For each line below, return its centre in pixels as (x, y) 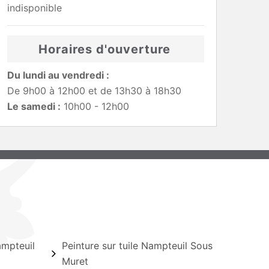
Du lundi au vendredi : (58, 75)
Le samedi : (34, 106)
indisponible (35, 8)
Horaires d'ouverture (104, 49)
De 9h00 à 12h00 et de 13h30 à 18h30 (94, 90)
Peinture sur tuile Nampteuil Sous (137, 246)
